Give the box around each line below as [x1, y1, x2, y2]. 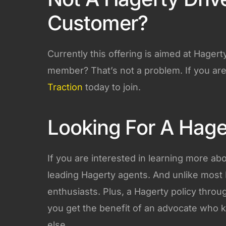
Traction [47, 81, 83, 92]
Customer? [47, 10, 148, 35]
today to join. [83, 81, 141, 92]
